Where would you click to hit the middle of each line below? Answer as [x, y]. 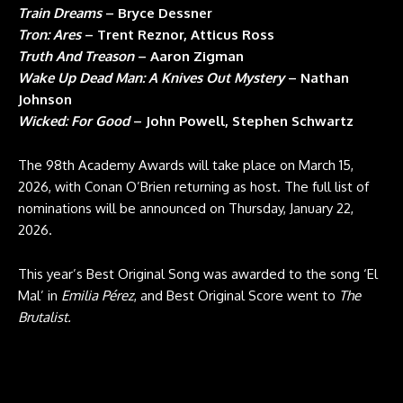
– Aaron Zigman [189, 57]
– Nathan [317, 78]
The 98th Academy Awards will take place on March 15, [186, 166]
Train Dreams [60, 13]
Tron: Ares [49, 35]
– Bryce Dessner [157, 13]
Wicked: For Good [74, 121]
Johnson [45, 100]
